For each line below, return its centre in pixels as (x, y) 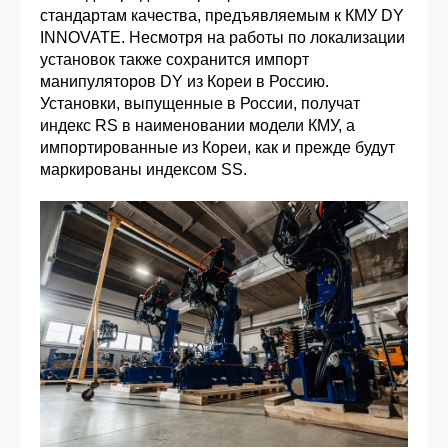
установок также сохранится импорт (174, 60)
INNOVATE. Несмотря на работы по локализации (222, 38)
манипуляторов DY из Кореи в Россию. (184, 82)
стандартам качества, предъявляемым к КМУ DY (222, 16)
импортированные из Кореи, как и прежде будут (217, 148)
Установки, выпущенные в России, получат (200, 104)
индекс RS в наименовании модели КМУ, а (197, 126)
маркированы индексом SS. (143, 170)
